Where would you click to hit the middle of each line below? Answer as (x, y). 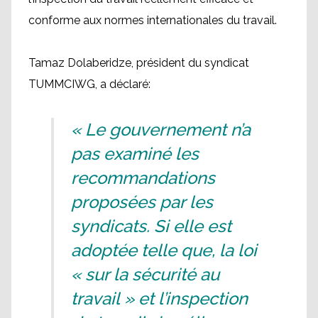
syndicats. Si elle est (151, 226)
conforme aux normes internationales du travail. (153, 20)
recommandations (143, 178)
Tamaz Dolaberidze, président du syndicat (139, 63)
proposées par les (142, 202)
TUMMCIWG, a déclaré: (89, 84)
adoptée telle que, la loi (164, 250)
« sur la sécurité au (145, 274)
